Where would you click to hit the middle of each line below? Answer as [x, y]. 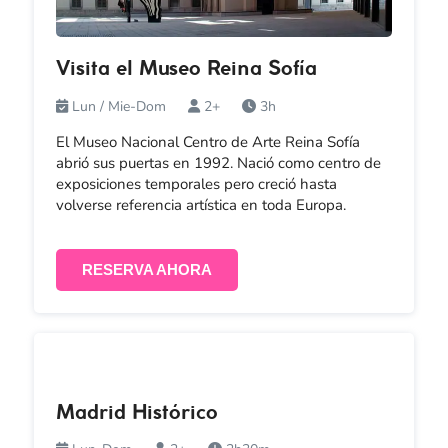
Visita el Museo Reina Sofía [186, 70]
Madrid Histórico [136, 413]
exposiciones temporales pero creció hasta [196, 184]
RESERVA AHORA [146, 269]
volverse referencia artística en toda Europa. [200, 205]
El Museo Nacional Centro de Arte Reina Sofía [207, 142]
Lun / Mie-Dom [118, 106]
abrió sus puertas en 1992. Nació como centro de [218, 163]
